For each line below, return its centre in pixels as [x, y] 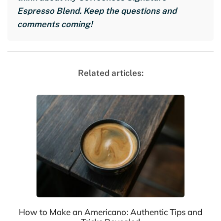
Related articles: [110, 73]
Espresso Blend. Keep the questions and [97, 11]
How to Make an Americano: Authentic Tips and [110, 212]
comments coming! [55, 24]
